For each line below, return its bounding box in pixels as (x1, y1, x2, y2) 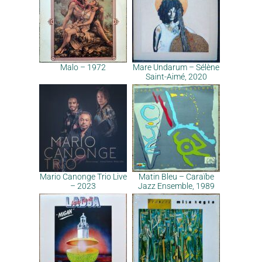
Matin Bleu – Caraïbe (138, 172, 214, 181)
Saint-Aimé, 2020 (145, 72, 207, 81)
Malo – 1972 (60, 63, 106, 72)
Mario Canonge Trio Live (39, 172, 127, 181)
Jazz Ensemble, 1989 (137, 181, 215, 191)
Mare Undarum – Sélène (133, 63, 219, 72)
